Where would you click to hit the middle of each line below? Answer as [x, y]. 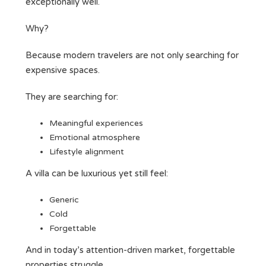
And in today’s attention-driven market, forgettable [130, 250]
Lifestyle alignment [87, 152]
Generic [64, 200]
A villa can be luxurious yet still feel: [97, 174]
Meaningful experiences [96, 123]
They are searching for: [72, 97]
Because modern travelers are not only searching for [132, 56]
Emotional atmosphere [95, 138]
